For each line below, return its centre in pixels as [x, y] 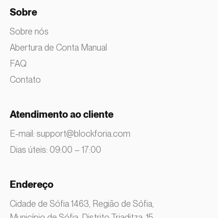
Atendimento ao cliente [62, 115]
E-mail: [23, 134]
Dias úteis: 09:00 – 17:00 [55, 150]
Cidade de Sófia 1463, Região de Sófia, [82, 204]
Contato [25, 80]
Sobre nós [29, 32]
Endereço [32, 185]
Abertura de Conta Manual [58, 48]
